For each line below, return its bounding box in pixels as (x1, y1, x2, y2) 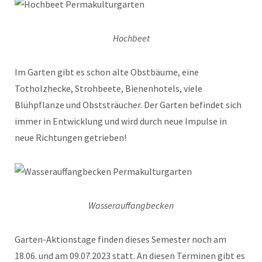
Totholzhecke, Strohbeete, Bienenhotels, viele (15, 82, 202, 95)
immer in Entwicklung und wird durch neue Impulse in (15, 115, 227, 127)
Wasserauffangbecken (88, 199, 174, 212)
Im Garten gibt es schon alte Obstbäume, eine (15, 66, 199, 78)
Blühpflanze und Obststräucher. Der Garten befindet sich (15, 99, 242, 111)
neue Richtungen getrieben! (15, 132, 126, 144)
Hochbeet (112, 32, 150, 44)
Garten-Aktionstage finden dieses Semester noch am (15, 233, 226, 246)
